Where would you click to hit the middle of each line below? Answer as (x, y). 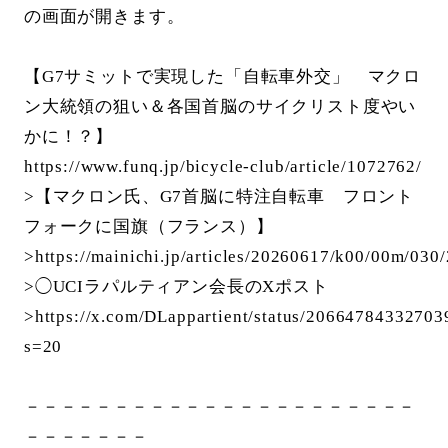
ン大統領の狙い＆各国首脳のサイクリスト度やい (220, 107)
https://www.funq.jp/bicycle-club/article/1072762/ (222, 167)
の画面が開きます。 (104, 17)
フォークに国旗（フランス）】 (148, 227)
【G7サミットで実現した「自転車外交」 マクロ (222, 77)
